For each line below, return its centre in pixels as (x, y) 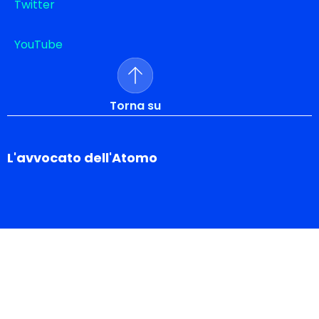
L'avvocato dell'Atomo (82, 158)
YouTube (38, 45)
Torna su (135, 106)
